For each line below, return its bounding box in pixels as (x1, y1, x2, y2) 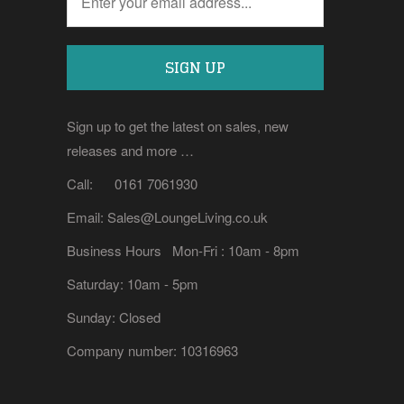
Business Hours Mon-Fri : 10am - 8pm (67, 241, 299, 261)
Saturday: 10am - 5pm (67, 274, 198, 294)
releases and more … (67, 141, 194, 161)
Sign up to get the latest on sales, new (67, 116, 289, 136)
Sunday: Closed (67, 308, 161, 327)
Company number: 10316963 (67, 341, 238, 361)
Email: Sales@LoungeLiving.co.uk (67, 207, 268, 227)
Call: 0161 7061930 (67, 174, 197, 194)
